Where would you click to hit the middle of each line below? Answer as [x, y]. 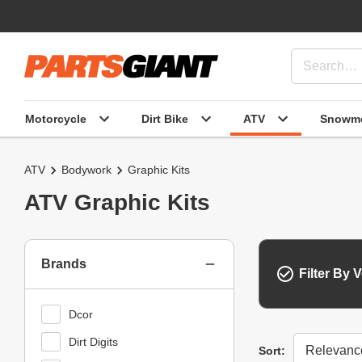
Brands [64, 264]
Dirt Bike [165, 118]
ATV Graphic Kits [117, 202]
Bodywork [86, 170]
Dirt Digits [93, 341]
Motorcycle [56, 118]
